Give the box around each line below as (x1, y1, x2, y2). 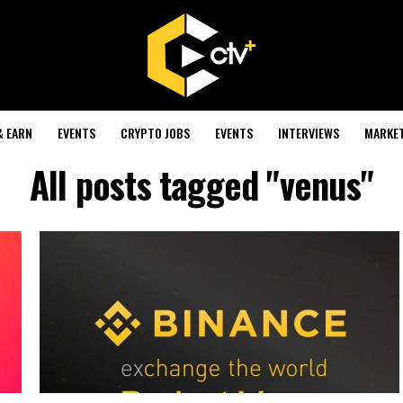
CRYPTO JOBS (120, 123, 190, 142)
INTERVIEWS (277, 123, 339, 142)
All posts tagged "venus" (30, 157, 373, 211)
